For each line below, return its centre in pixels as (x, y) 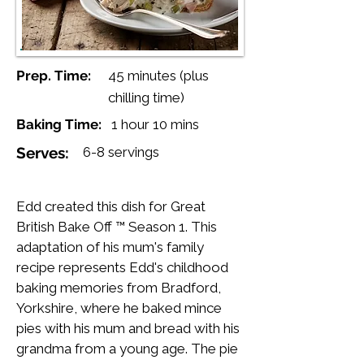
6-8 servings (121, 152)
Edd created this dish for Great (111, 207)
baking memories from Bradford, (119, 288)
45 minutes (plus (158, 76)
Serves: (43, 153)
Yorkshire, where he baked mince (119, 308)
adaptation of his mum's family (110, 247)
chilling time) (146, 98)
